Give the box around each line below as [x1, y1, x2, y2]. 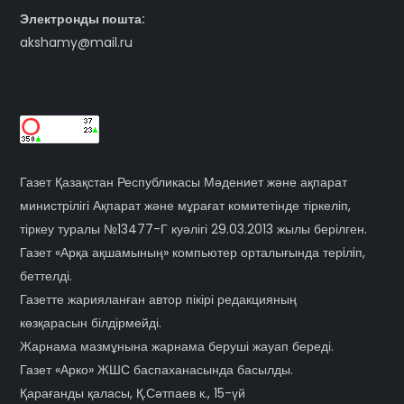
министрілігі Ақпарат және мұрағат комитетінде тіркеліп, [20, 196, 352, 215]
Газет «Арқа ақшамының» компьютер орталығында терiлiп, [20, 243, 366, 262]
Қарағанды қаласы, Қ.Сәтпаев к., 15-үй [20, 383, 246, 402]
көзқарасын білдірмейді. [20, 313, 162, 332]
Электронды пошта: [20, 9, 146, 28]
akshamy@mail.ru [20, 32, 133, 51]
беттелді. [20, 266, 73, 285]
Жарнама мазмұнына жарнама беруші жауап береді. [20, 336, 335, 355]
